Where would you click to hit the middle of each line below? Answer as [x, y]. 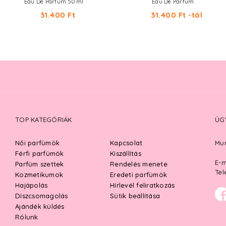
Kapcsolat [126, 143]
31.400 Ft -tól [177, 15]
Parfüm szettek [40, 164]
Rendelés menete [139, 164]
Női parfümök [37, 143]
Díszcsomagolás [42, 196]
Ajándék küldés [40, 206]
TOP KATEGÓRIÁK [44, 120]
